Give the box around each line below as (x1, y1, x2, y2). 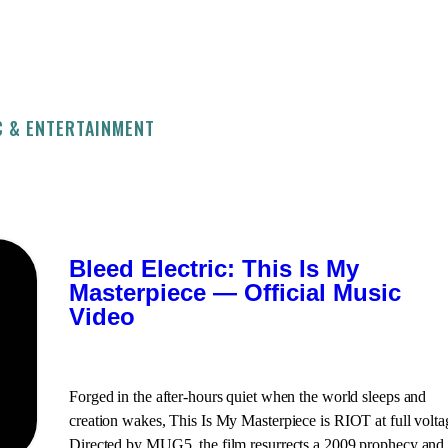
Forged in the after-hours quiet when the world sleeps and (69, 388, 427, 405)
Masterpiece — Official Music (69, 279, 401, 306)
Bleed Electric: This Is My (69, 255, 359, 282)
